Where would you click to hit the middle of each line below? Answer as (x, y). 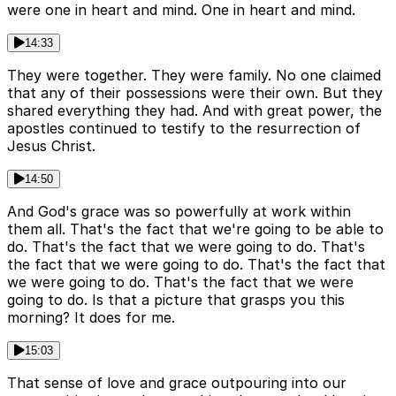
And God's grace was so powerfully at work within (179, 212)
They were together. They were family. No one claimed (194, 76)
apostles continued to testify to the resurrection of (184, 129)
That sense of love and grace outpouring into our (177, 383)
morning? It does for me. (91, 318)
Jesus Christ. (51, 146)
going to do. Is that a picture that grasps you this (176, 300)
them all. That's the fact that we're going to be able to (195, 229)
